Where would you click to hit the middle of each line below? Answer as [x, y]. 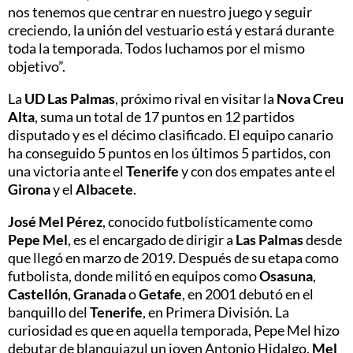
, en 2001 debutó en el [248, 294]
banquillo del [49, 312]
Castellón [38, 294]
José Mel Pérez [55, 221]
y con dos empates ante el [257, 171]
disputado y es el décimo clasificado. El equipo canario [171, 134]
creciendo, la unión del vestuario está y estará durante [171, 30]
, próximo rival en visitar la [196, 98]
